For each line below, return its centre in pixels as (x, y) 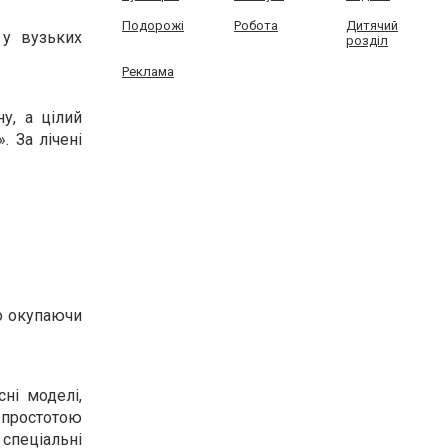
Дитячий (371, 25)
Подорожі (153, 25)
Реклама (148, 71)
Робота (255, 25)
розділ (366, 40)
